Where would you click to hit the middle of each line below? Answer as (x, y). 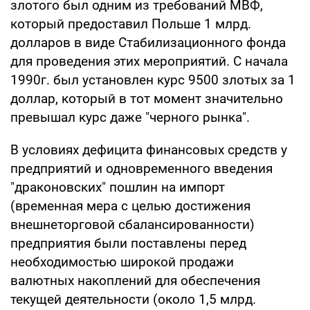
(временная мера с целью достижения (130, 206)
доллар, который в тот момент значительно (147, 98)
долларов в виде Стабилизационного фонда (148, 42)
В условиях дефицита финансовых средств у (149, 149)
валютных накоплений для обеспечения (135, 280)
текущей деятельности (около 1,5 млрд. (133, 299)
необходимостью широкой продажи (122, 262)
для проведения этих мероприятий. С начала (149, 61)
